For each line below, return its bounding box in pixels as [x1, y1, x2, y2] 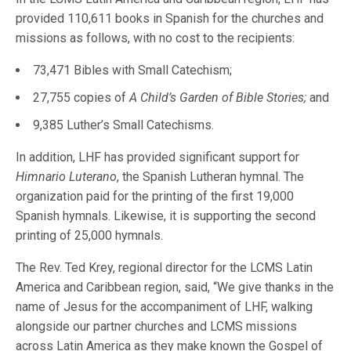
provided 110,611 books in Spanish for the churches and [16, 11, 324, 27]
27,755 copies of [33, 90, 129, 106]
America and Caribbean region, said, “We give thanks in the [16, 280, 335, 295]
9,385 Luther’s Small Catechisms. [33, 118, 214, 133]
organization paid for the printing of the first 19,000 [16, 189, 295, 204]
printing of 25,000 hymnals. [16, 228, 164, 244]
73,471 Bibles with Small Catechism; [33, 63, 232, 78]
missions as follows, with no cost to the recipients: [16, 31, 295, 46]
